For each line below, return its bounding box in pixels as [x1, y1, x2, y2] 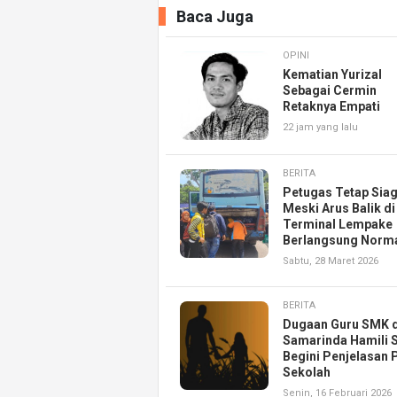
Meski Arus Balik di [283, 201, 395, 216]
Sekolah [283, 365, 331, 380]
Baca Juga [176, 7, 253, 27]
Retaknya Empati [283, 99, 380, 114]
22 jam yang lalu [283, 121, 358, 134]
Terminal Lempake [283, 217, 393, 232]
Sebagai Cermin [283, 83, 377, 98]
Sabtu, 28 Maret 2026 [283, 255, 378, 268]
